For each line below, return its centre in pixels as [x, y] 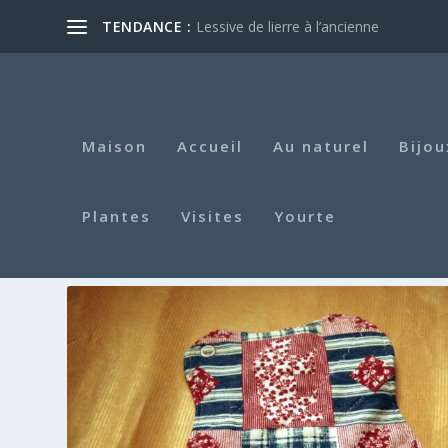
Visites [213, 215]
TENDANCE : [147, 26]
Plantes [117, 215]
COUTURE [294, 257]
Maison [115, 145]
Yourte [305, 215]
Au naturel [321, 145]
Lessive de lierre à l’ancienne [288, 26]
